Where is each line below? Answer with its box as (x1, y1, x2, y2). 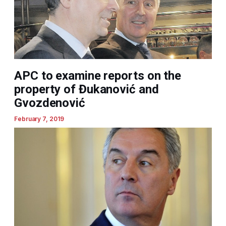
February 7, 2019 (14, 115, 64, 123)
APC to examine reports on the (14, 69, 182, 83)
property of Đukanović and (14, 82, 159, 97)
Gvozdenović (14, 96, 85, 110)
